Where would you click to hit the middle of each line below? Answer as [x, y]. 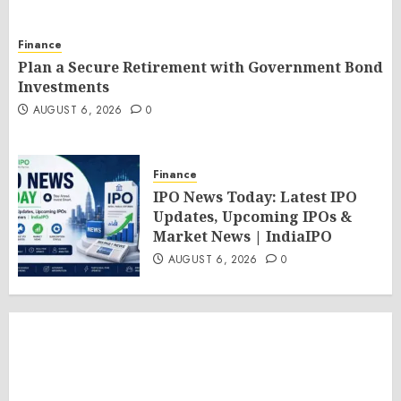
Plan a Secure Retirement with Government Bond [200, 67]
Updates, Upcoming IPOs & [252, 217]
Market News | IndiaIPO [243, 236]
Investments [64, 87]
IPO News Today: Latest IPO [255, 197]
